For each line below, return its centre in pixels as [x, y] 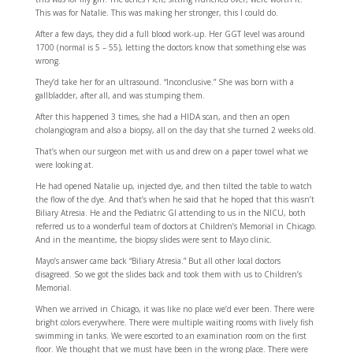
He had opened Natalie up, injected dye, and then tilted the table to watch [173, 186]
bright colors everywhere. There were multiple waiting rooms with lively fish [174, 322]
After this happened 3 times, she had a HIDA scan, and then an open [162, 117]
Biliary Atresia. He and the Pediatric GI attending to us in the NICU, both [170, 213]
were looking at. [64, 165]
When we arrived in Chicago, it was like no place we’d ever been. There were [175, 309]
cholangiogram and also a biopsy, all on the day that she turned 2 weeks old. [175, 130]
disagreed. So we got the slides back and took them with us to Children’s [168, 274]
